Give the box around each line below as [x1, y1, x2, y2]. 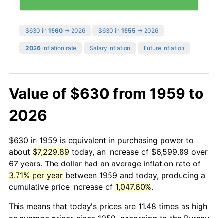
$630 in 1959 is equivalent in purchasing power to [9, 135, 194, 145]
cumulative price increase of [9, 182, 115, 192]
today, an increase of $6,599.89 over [69, 146, 208, 157]
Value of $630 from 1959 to [9, 84, 203, 102]
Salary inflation [90, 44, 130, 52]
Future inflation [144, 44, 184, 52]
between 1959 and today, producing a [63, 170, 205, 180]
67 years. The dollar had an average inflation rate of [9, 158, 200, 168]
